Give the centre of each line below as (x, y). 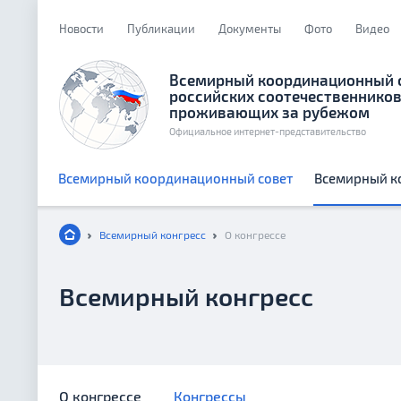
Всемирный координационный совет (175, 178)
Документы (250, 29)
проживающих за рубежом (269, 112)
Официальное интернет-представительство (268, 131)
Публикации (161, 29)
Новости (81, 29)
